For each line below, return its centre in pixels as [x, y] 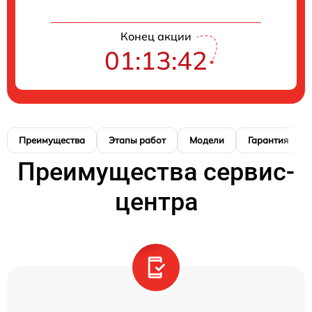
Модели [207, 140]
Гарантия [268, 140]
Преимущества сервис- [156, 172]
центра [156, 202]
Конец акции [156, 36]
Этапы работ [137, 140]
